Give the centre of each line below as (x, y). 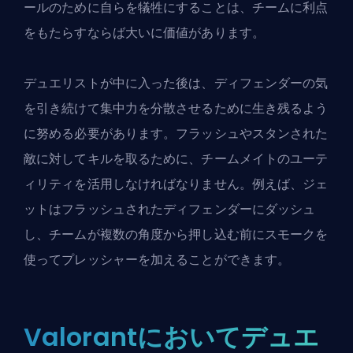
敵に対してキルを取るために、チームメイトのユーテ (176, 159)
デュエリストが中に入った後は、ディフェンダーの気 (176, 84)
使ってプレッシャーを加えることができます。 (157, 260)
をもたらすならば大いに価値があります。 (144, 33)
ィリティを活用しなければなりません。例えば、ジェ (176, 184)
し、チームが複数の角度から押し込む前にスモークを (176, 235)
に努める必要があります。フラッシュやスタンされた (176, 134)
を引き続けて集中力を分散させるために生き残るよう (176, 109)
